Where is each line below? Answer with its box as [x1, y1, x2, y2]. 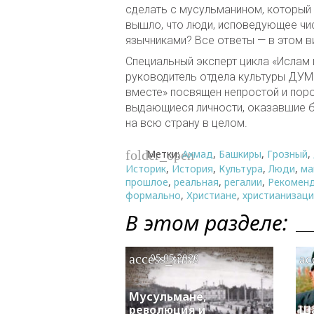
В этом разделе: [125, 208, 288, 238]
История [172, 162, 213, 176]
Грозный [267, 146, 308, 161]
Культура [219, 162, 263, 176]
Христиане [186, 189, 237, 203]
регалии [224, 175, 262, 189]
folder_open [125, 147, 194, 163]
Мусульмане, [129, 289, 207, 305]
